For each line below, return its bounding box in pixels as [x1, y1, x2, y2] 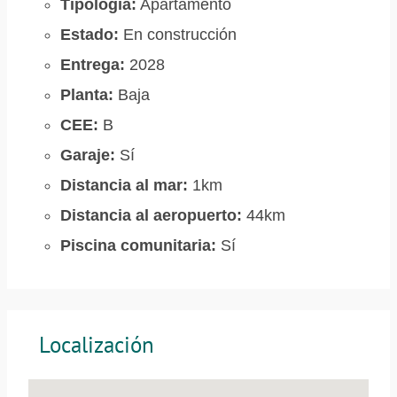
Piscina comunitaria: [60, 237, 216, 254]
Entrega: [60, 56, 125, 74]
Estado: [60, 26, 119, 43]
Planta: [60, 86, 113, 104]
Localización [39, 330, 154, 359]
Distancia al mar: [60, 176, 188, 194]
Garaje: [60, 146, 115, 164]
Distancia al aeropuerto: [60, 206, 242, 224]
